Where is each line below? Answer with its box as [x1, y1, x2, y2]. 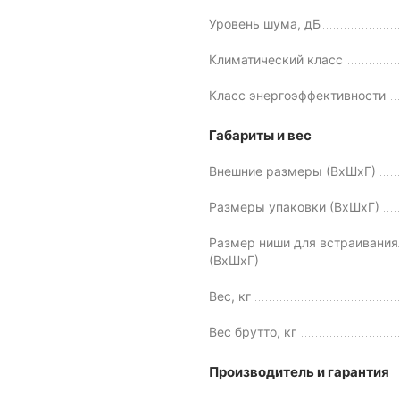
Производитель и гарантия [209, 363, 389, 381]
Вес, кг [209, 288, 251, 304]
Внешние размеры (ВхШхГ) [209, 163, 376, 179]
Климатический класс [209, 52, 343, 68]
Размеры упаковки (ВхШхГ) [209, 199, 379, 215]
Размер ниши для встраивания [209, 235, 398, 251]
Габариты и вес [209, 127, 312, 145]
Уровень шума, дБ [209, 16, 321, 32]
